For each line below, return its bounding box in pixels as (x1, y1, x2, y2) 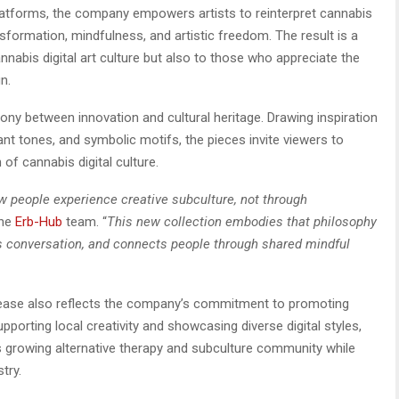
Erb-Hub (15, 213, 62, 230)
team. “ (62, 213, 107, 230)
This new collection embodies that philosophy (107, 213, 377, 230)
